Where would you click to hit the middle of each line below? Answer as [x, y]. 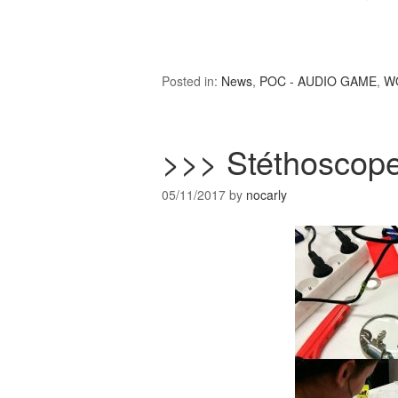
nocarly [267, 195]
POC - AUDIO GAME [318, 81]
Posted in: [191, 81]
